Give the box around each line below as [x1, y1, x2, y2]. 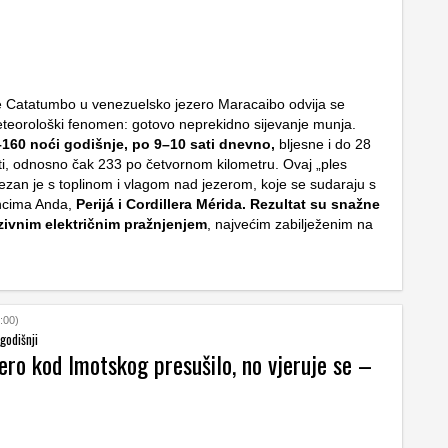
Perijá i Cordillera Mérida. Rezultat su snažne [76, 195, 380, 212]
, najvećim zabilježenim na [207, 215, 373, 232]
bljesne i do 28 [275, 135, 371, 152]
